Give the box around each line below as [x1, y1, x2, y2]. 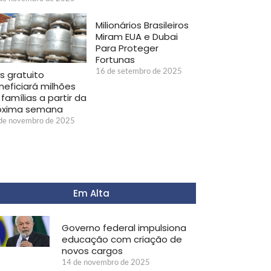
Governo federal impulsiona [61, 221, 186, 234]
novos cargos [61, 244, 123, 257]
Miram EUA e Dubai [96, 30, 178, 43]
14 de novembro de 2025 [61, 256, 150, 267]
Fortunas [96, 53, 135, 66]
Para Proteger [96, 41, 158, 54]
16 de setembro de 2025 [96, 65, 182, 76]
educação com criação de [61, 232, 182, 246]
